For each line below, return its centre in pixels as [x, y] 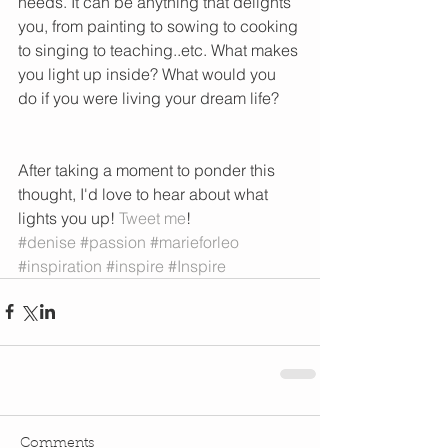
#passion [113, 241]
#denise [47, 241]
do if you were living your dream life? [154, 97]
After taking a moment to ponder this [148, 169]
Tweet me [152, 217]
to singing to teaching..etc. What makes [160, 49]
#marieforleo [194, 241]
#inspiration [60, 265]
